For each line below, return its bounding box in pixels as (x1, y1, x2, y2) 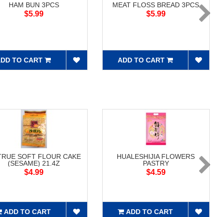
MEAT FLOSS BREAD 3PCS (112, 1, 200, 9)
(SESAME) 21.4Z (7, 159, 60, 168)
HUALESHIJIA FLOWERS (117, 153, 195, 161)
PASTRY (142, 159, 169, 168)
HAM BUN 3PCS (8, 1, 59, 9)
